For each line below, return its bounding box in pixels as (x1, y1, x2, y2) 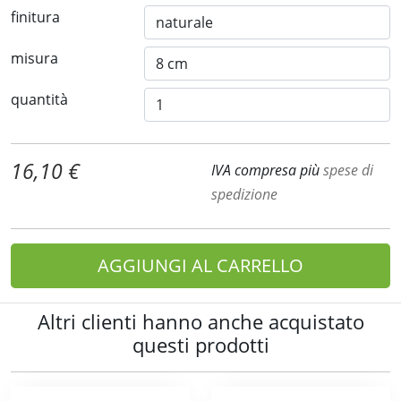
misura (11, 48, 58, 68)
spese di (323, 160, 373, 180)
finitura (11, 7, 60, 27)
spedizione (211, 184, 277, 204)
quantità (11, 90, 68, 109)
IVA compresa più (211, 160, 323, 180)
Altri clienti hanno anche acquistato (37, 308, 364, 336)
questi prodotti (132, 331, 269, 359)
